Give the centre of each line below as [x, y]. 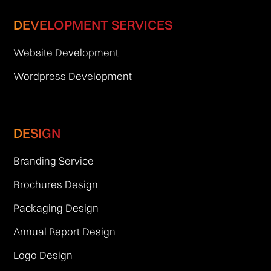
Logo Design [43, 255]
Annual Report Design [64, 232]
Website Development [66, 53]
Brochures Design [55, 184]
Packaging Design [56, 208]
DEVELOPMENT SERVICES [93, 25]
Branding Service [53, 161]
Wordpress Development [72, 76]
